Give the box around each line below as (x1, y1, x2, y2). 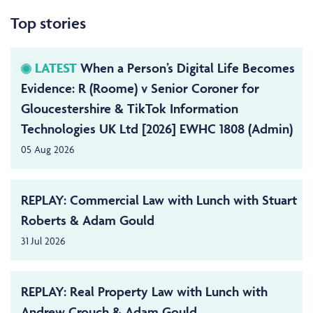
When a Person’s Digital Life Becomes (77, 59, 295, 77)
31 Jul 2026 (21, 235, 65, 247)
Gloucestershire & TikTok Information (21, 100, 238, 117)
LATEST (35, 59, 77, 77)
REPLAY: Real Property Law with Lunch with (21, 283, 268, 300)
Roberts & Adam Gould (21, 212, 154, 229)
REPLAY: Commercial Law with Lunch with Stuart (21, 191, 297, 209)
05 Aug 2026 (21, 143, 74, 156)
